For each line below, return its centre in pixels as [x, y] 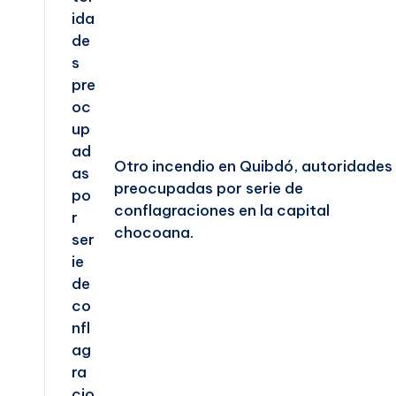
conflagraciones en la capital [221, 211]
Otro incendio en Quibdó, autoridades [253, 167]
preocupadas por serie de [208, 189]
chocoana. [153, 233]
